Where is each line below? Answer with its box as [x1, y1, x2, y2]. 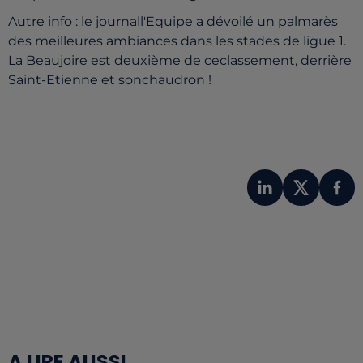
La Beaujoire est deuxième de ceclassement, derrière [8, 53, 352, 68]
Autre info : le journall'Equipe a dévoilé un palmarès [8, 14, 338, 29]
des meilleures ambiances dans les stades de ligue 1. [8, 33, 346, 49]
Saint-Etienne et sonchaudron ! [8, 72, 215, 88]
